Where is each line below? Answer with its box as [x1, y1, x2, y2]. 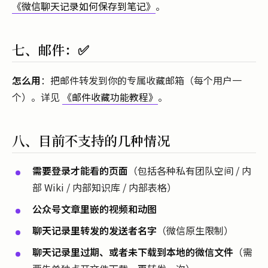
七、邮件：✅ [12, 40, 89, 59]
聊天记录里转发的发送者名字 [32, 223, 157, 238]
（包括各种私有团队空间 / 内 [128, 163, 251, 178]
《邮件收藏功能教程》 [62, 89, 158, 104]
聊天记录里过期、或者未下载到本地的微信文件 [32, 245, 233, 260]
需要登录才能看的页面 [32, 163, 128, 178]
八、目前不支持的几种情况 [12, 130, 170, 150]
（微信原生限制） [157, 223, 233, 238]
